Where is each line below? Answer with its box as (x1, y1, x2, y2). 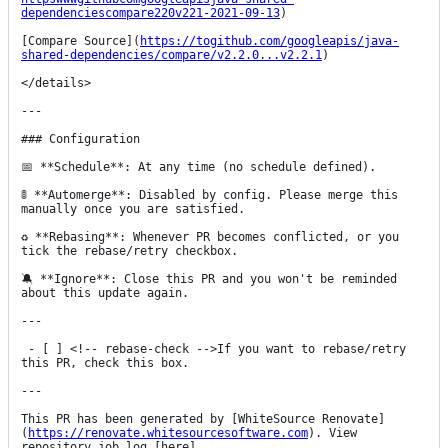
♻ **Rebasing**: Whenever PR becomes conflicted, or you (21, 230, 399, 245)
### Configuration (21, 132, 140, 147)
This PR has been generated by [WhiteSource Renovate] (21, 412, 385, 427)
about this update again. (21, 286, 189, 301)
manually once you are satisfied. (21, 202, 245, 217)
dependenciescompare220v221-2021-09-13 (21, 6, 280, 21)
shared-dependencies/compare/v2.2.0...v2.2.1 (21, 48, 322, 63)
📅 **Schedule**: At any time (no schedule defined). (21, 160, 376, 175)
